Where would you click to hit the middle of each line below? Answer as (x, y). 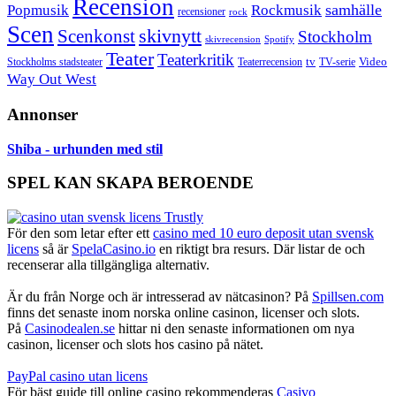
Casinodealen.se (70, 328)
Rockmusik (286, 11)
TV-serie (337, 63)
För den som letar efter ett (80, 232)
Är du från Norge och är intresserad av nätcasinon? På (160, 296)
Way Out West (52, 80)
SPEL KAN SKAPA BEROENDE (130, 183)
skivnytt (170, 36)
